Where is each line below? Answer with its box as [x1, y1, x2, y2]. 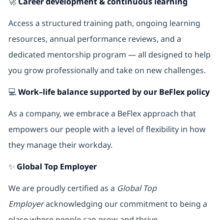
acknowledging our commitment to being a [43, 198, 207, 210]
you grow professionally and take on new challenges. [8, 65, 208, 76]
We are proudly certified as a [8, 183, 117, 194]
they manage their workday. [8, 139, 116, 151]
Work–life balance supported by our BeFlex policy [18, 86, 210, 98]
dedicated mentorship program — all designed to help [8, 49, 211, 60]
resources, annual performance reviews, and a [8, 33, 181, 45]
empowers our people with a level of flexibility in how [8, 124, 206, 135]
